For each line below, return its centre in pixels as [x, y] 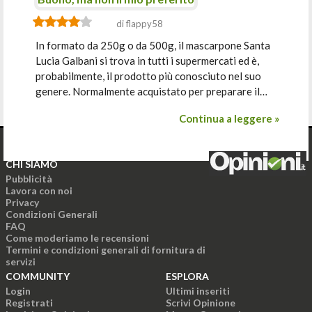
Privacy [22, 202]
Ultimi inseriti [198, 291]
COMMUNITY [38, 276]
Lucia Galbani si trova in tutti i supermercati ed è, [148, 61]
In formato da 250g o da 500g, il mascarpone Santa [153, 45]
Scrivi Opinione [201, 303]
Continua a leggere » [229, 118]
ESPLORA [187, 276]
